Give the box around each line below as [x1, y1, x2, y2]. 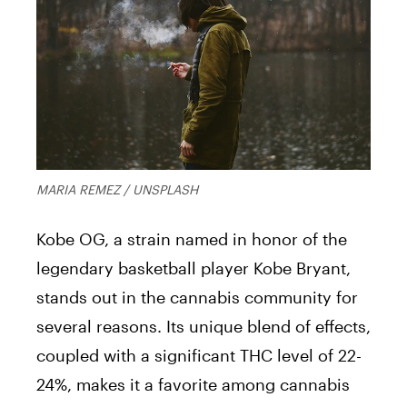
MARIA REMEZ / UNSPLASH [36, 181, 198, 197]
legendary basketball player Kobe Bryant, [36, 257, 351, 278]
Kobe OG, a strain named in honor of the [36, 228, 347, 249]
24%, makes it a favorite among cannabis [36, 373, 350, 394]
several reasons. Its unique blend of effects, [36, 315, 371, 336]
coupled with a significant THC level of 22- [36, 344, 362, 365]
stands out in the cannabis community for [36, 286, 358, 307]
